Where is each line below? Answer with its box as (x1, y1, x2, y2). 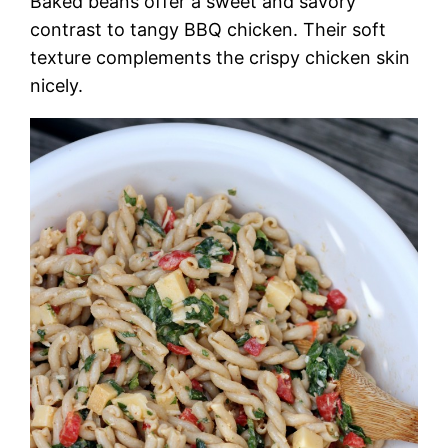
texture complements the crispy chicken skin (30, 46, 411, 68)
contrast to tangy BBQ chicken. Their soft (30, 18, 387, 40)
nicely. (30, 74, 84, 96)
